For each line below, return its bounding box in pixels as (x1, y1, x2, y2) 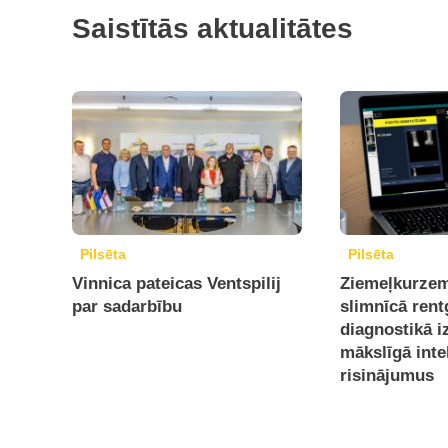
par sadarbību (72, 296, 182, 316)
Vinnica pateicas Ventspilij (72, 273, 281, 293)
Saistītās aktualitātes (72, 12, 353, 44)
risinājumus (340, 365, 435, 385)
